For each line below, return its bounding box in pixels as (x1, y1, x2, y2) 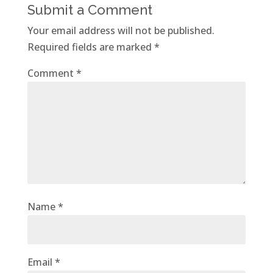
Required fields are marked (27, 40, 154, 54)
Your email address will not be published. (27, 23, 214, 37)
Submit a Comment (27, 1, 152, 18)
